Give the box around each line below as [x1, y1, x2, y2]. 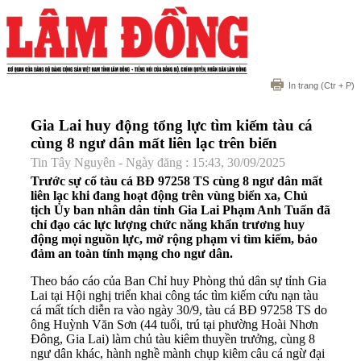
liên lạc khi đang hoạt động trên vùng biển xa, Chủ [31, 188, 308, 202]
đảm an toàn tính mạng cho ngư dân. [31, 246, 233, 260]
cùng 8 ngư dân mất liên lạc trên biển [31, 135, 277, 152]
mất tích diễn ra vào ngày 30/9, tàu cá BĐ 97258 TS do [42, 302, 327, 317]
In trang [288, 81, 318, 91]
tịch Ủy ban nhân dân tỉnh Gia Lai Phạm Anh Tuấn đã [31, 202, 330, 217]
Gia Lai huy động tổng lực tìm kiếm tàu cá [31, 117, 313, 135]
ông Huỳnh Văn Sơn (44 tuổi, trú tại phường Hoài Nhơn [31, 317, 318, 331]
